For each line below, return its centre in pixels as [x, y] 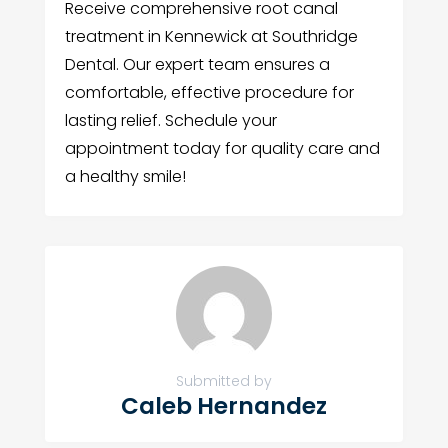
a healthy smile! [125, 177]
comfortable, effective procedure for [209, 93]
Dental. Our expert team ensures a [197, 65]
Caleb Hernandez [223, 406]
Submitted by [223, 381]
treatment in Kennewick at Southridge [211, 37]
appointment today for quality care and [222, 149]
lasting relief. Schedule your [170, 121]
